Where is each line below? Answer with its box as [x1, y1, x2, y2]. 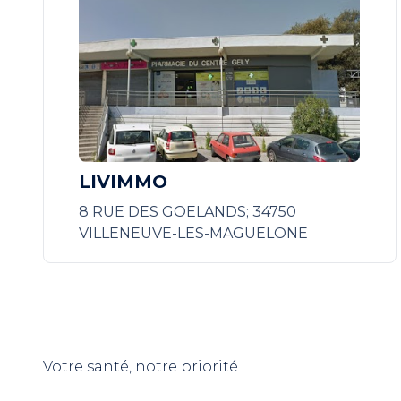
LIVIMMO [79, 171, 168, 192]
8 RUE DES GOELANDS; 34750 [79, 203, 297, 220]
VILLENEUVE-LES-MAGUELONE [79, 225, 309, 242]
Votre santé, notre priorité [43, 358, 238, 375]
